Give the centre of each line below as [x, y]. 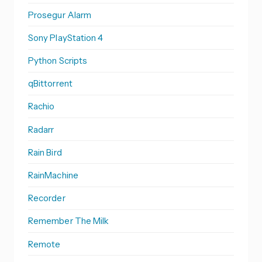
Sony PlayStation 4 [66, 37]
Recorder [47, 198]
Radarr [41, 129]
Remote [44, 244]
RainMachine [53, 175]
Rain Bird [45, 152]
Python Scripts [58, 61]
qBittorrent [50, 84]
